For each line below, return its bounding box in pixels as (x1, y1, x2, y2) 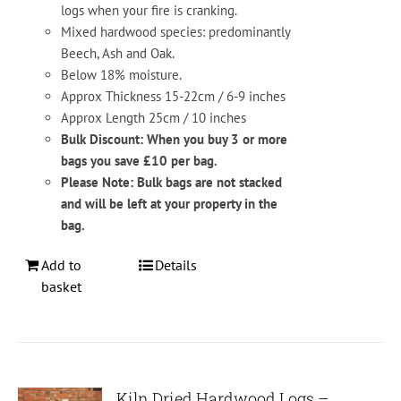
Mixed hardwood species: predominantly (61, 23, 291, 41)
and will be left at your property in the (61, 195, 278, 213)
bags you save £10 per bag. (61, 152, 218, 170)
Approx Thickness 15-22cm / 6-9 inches (61, 88, 286, 106)
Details (154, 256, 197, 275)
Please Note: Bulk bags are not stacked (61, 174, 283, 192)
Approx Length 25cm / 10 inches (61, 109, 247, 127)
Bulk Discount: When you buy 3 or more (61, 131, 288, 149)
